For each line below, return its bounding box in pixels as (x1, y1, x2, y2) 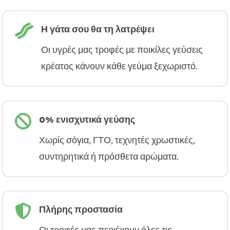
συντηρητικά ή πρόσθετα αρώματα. (39, 150, 179, 163)
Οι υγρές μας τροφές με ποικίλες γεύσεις (41, 44, 203, 56)
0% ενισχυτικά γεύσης (39, 113, 135, 126)
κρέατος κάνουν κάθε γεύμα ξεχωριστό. (41, 60, 198, 73)
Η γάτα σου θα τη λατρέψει (41, 23, 155, 36)
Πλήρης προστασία (39, 203, 123, 216)
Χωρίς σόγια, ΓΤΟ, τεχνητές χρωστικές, (39, 133, 195, 146)
